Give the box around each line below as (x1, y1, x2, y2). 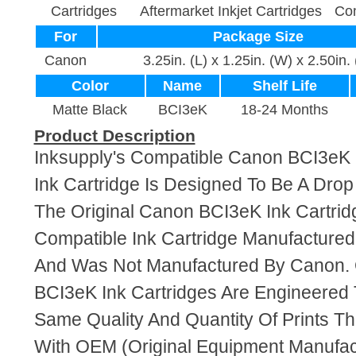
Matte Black (52, 102, 127, 118)
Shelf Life (252, 78, 317, 94)
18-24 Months (241, 102, 328, 118)
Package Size (213, 29, 304, 44)
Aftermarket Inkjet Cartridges (139, 3, 322, 19)
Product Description (33, 126, 195, 145)
